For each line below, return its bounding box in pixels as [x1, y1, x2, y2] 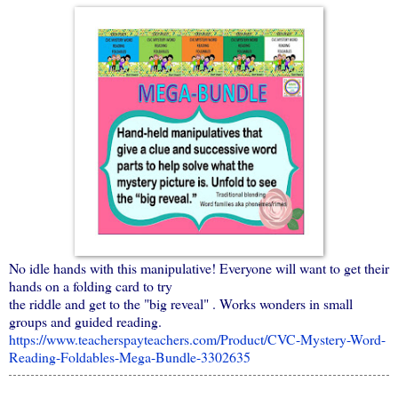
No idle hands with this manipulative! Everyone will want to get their [9, 258, 389, 277]
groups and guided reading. [9, 311, 162, 330]
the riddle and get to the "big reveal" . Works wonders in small [9, 293, 353, 313]
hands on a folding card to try [9, 275, 172, 295]
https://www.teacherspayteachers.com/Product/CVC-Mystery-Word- [9, 329, 386, 348]
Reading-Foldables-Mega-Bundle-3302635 [9, 346, 251, 366]
